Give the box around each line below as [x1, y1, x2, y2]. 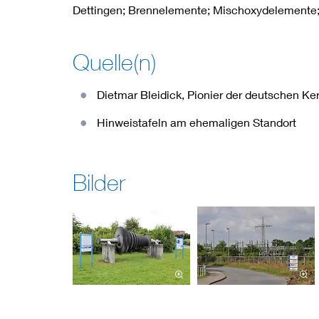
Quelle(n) [73, 48, 157, 75]
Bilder [73, 169, 125, 196]
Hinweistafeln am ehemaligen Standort [97, 115, 296, 129]
